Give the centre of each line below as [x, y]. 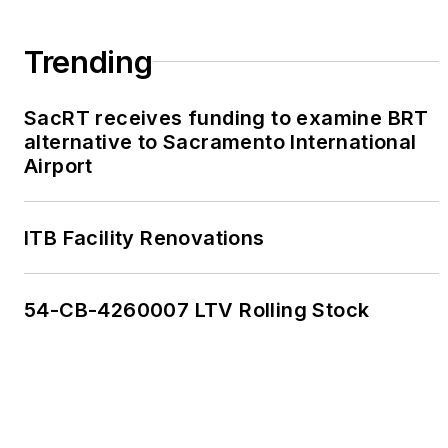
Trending [88, 61]
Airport [58, 165]
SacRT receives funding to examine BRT [226, 117]
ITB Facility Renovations [144, 237]
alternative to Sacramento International [220, 141]
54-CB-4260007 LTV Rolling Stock [197, 309]
